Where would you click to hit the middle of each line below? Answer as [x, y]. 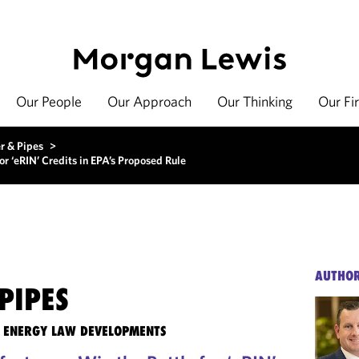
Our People [49, 101]
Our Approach [149, 101]
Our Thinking [255, 101]
